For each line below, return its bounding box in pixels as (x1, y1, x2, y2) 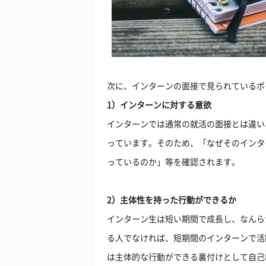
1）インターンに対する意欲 (107, 101, 211, 109)
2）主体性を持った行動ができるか (107, 196, 236, 204)
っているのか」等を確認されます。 (107, 158, 240, 166)
